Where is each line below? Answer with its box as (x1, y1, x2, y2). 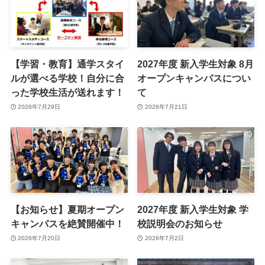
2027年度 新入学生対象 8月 (137, 59, 254, 70)
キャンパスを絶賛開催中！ (10, 218, 124, 230)
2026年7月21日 (144, 103, 188, 110)
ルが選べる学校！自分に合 (10, 73, 124, 84)
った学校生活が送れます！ (10, 87, 124, 98)
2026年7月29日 (18, 103, 61, 110)
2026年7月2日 (144, 234, 184, 241)
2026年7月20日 (18, 234, 61, 241)
